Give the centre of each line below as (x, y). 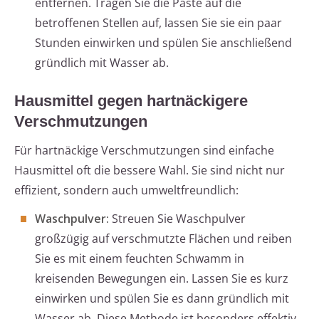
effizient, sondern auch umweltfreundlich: (126, 190)
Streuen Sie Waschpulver (177, 219)
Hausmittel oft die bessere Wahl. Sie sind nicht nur (150, 171)
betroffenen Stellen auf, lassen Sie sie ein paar (158, 23)
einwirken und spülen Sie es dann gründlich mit (162, 299)
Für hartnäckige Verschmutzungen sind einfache (144, 151)
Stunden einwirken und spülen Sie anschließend (163, 43)
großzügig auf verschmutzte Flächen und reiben (163, 239)
